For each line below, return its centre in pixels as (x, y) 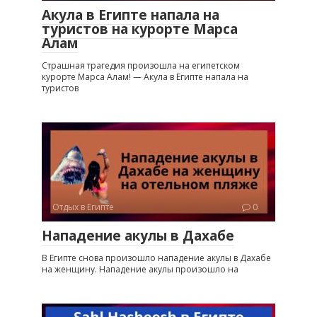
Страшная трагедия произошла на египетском (141, 65)
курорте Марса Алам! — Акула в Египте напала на (145, 76)
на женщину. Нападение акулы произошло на (140, 269)
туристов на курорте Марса (140, 29)
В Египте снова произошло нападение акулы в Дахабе (156, 258)
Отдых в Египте (83, 207)
